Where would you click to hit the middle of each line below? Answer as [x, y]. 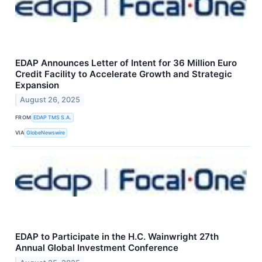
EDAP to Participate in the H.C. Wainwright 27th [117, 237]
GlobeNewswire [46, 132]
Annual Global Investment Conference [97, 248]
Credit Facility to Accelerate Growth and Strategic [124, 74]
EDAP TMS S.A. [53, 117]
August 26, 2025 [50, 100]
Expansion [37, 85]
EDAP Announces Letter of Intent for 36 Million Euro [126, 63]
